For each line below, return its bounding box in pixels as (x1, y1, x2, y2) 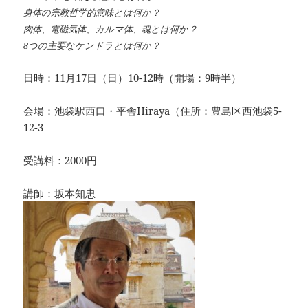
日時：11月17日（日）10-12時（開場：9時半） (23, 71, 242, 85)
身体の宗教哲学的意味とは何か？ (23, 6, 161, 19)
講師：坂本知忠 (23, 186, 96, 201)
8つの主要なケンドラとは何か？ (23, 39, 161, 52)
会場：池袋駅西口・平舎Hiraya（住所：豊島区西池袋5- (23, 104, 283, 118)
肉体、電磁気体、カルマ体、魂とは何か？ (23, 23, 198, 36)
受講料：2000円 (23, 153, 98, 168)
